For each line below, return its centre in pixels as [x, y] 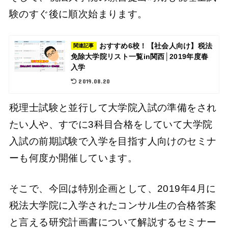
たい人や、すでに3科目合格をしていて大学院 [111, 125]
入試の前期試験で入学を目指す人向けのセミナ [113, 141]
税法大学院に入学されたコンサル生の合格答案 [113, 205]
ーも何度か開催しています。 [73, 158]
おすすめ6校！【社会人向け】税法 [156, 46]
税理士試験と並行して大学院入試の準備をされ [113, 108]
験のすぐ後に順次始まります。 [78, 14]
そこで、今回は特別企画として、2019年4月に [112, 188]
